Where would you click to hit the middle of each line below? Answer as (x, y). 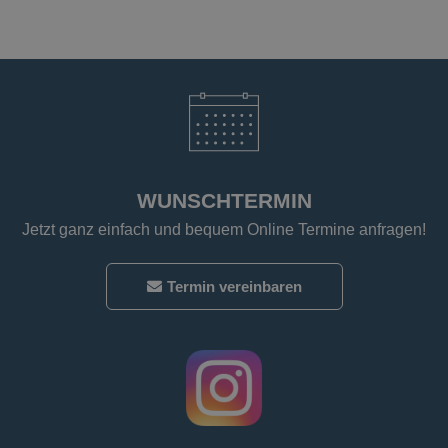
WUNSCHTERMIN (224, 201)
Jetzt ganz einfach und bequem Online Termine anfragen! (224, 230)
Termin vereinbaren (234, 287)
